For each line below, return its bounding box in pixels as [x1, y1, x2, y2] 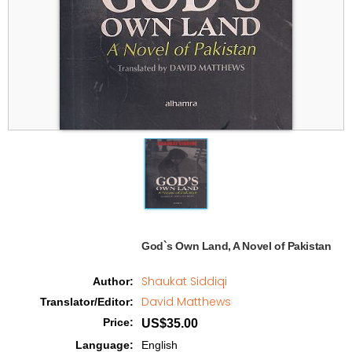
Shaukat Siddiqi [141, 273, 227, 289]
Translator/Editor [40, 295, 130, 308]
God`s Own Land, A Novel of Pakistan [141, 240, 340, 252]
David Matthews [141, 294, 231, 310]
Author [93, 275, 130, 288]
